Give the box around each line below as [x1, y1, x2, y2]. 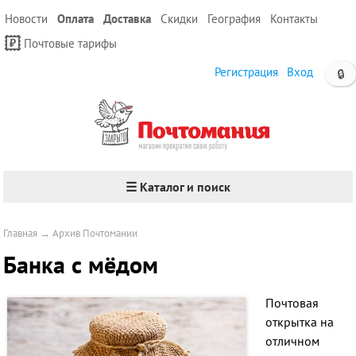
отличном [265, 333, 320, 349]
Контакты [270, 11, 318, 26]
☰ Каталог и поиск [126, 179, 230, 195]
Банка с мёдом [3, 249, 159, 280]
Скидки [161, 11, 198, 26]
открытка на [265, 314, 335, 330]
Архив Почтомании [52, 226, 138, 240]
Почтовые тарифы [24, 36, 117, 51]
